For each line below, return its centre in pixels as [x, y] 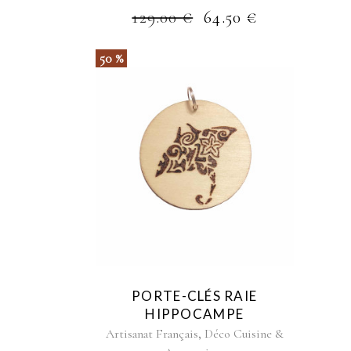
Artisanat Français [152, 333]
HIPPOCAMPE [195, 313]
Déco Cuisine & [244, 333]
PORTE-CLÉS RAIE [195, 295]
